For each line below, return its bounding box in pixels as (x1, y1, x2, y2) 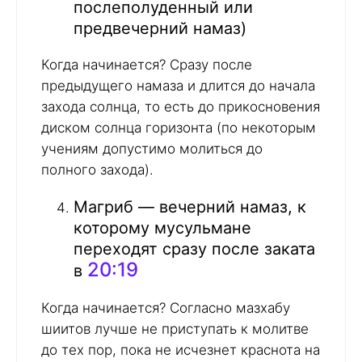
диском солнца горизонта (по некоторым (41, 120, 316, 137)
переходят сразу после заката (74, 239, 315, 259)
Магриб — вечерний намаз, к (74, 197, 306, 217)
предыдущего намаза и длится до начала (41, 78, 315, 95)
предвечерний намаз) (74, 18, 246, 38)
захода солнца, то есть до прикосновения (41, 99, 320, 116)
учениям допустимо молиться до (41, 141, 263, 158)
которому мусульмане (74, 218, 251, 238)
